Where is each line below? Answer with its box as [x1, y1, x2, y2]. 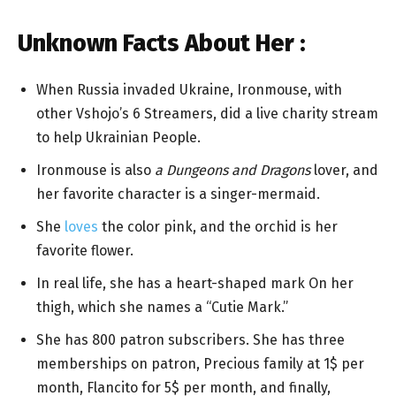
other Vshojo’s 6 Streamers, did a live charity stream [36, 104, 378, 122]
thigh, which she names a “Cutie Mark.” [36, 298, 288, 316]
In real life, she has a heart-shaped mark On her [36, 274, 354, 292]
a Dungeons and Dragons [155, 161, 310, 179]
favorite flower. [36, 241, 133, 259]
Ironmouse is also [36, 161, 155, 179]
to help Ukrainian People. [36, 128, 201, 146]
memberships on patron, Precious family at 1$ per [36, 354, 364, 372]
